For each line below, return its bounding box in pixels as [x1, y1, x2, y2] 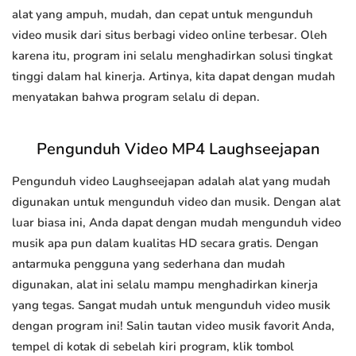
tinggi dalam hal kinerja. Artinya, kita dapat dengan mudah [12, 68, 335, 85]
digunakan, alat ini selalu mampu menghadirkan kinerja [12, 277, 318, 293]
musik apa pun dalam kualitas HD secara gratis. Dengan [12, 235, 319, 252]
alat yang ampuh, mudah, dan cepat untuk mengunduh [12, 6, 313, 23]
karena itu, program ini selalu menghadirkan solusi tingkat [12, 48, 332, 64]
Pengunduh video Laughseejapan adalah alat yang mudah [12, 173, 331, 190]
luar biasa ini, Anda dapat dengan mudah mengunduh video [12, 215, 341, 231]
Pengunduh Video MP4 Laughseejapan [36, 138, 320, 161]
